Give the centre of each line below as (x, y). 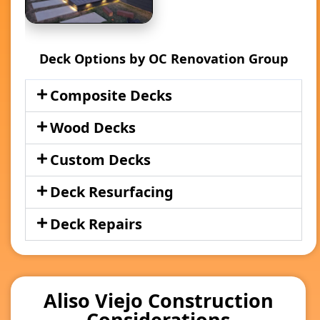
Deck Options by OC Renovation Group (164, 58)
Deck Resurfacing (111, 191)
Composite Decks (111, 95)
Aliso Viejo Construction (158, 300)
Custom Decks (100, 159)
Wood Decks (92, 127)
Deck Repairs (96, 224)
